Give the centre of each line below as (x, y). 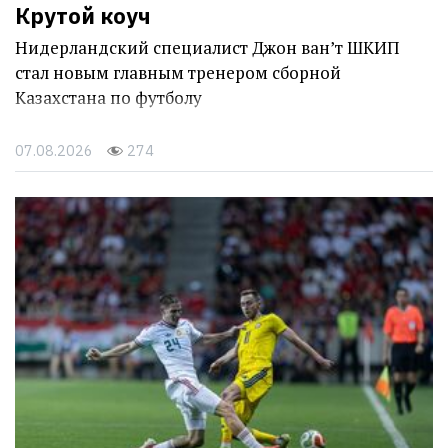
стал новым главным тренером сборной (178, 73)
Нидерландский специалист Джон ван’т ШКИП (207, 48)
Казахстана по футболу (108, 98)
